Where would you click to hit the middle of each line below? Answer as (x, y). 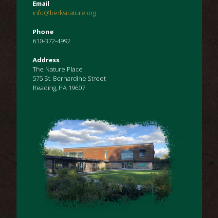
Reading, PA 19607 (59, 88)
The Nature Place (57, 69)
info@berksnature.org (64, 13)
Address (46, 60)
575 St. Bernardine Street (69, 79)
